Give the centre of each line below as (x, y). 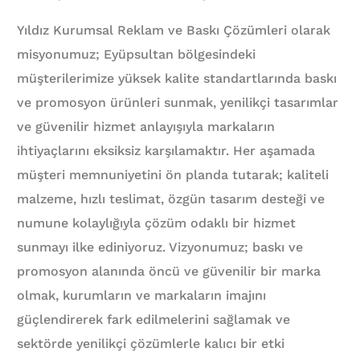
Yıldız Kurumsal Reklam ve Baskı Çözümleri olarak (174, 31)
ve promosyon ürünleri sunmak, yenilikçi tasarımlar (178, 103)
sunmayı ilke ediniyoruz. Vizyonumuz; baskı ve (160, 247)
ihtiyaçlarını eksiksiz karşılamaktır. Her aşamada (166, 151)
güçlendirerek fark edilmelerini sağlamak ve (154, 320)
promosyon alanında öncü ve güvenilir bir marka (169, 272)
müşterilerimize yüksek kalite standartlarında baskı (177, 79)
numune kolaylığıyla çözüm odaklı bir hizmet (157, 223)
